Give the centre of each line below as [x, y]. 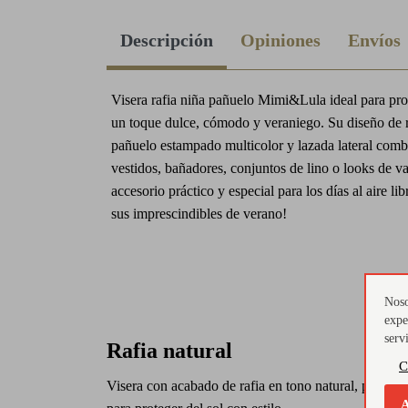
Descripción [167, 41]
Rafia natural [169, 351]
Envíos [374, 41]
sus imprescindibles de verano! [199, 214]
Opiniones [280, 41]
